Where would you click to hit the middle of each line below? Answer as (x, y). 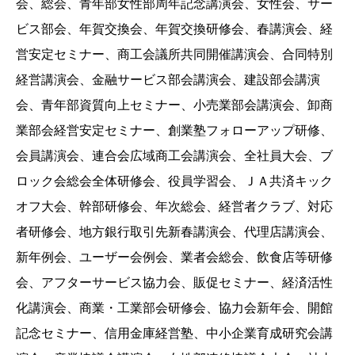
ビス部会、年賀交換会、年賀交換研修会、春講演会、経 (174, 29)
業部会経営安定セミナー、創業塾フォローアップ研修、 (174, 131)
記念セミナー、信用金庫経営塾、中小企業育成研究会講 (174, 334)
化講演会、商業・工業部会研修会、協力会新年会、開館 (174, 308)
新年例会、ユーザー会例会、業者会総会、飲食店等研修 (174, 258)
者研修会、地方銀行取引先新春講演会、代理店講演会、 (174, 232)
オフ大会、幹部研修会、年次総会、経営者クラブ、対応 (174, 207)
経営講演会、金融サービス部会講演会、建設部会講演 (168, 80)
